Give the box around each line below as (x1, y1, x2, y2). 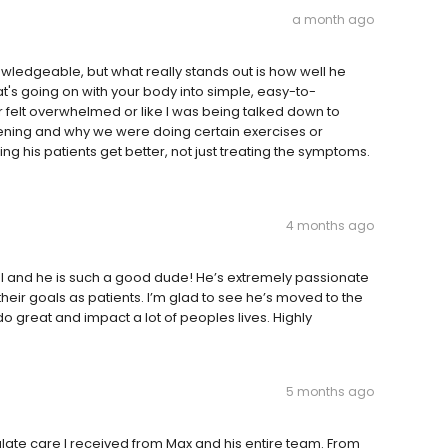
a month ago (292, 11, 374, 29)
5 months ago (286, 383, 374, 401)
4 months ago (286, 217, 374, 235)
